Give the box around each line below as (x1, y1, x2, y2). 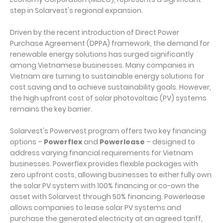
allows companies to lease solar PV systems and (10, 203, 181, 213)
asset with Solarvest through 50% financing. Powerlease (10, 192, 205, 202)
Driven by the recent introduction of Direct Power (10, 27, 179, 37)
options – (10, 137, 44, 147)
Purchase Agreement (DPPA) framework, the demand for (10, 38, 210, 48)
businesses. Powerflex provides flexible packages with (10, 159, 198, 169)
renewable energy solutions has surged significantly (10, 49, 194, 59)
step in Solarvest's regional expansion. (10, 5, 143, 15)
